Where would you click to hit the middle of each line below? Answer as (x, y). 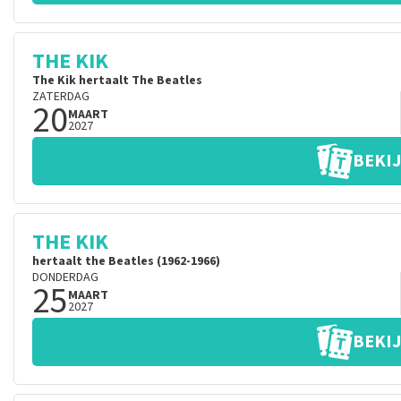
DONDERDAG (65, 277)
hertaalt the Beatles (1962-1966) (126, 261)
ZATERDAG (61, 97)
